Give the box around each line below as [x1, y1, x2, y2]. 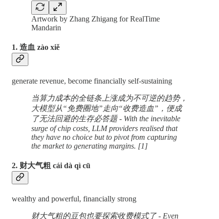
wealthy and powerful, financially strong [12, 195, 136, 203]
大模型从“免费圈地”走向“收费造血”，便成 [31, 104, 182, 112]
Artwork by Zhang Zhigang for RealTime [31, 15, 160, 23]
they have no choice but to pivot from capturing [31, 132, 177, 141]
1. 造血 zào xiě [12, 43, 60, 52]
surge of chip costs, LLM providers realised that [31, 124, 177, 132]
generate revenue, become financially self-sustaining [12, 76, 172, 85]
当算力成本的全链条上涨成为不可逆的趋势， [31, 93, 188, 102]
